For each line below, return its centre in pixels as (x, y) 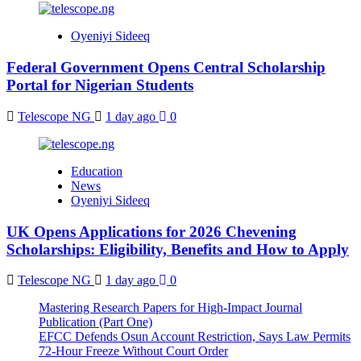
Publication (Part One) (95, 322)
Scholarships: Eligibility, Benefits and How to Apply (178, 249)
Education (97, 171)
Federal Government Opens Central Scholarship (166, 68)
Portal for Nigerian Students (100, 85)
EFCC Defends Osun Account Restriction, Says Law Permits (195, 337)
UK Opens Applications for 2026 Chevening (151, 231)
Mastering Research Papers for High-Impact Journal (170, 308)
